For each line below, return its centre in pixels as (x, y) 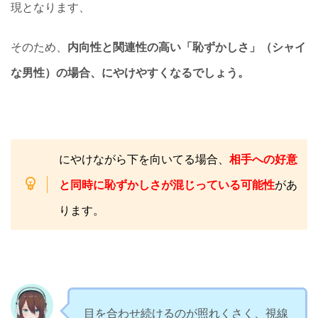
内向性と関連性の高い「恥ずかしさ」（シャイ (187, 46)
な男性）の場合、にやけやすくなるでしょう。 (130, 72)
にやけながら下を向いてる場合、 (144, 159)
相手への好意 (263, 159)
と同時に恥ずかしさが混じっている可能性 (166, 184)
